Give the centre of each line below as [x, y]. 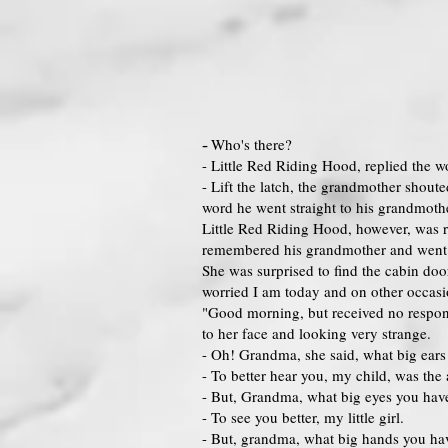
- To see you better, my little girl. [303, 417]
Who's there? [251, 144]
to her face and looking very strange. [316, 333]
